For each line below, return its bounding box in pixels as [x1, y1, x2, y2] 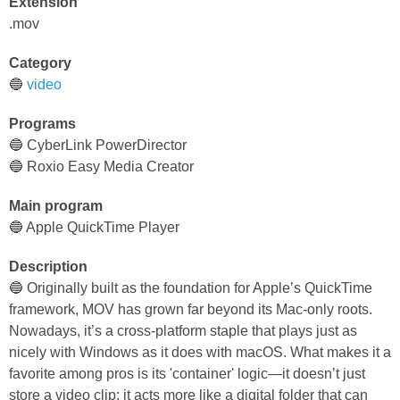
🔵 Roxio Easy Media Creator [9, 159, 194, 174]
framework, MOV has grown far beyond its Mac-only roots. [9, 302, 372, 317]
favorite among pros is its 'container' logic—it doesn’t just [9, 366, 365, 381]
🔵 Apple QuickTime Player [9, 220, 179, 235]
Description [9, 259, 87, 274]
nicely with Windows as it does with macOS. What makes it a [9, 345, 391, 360]
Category [9, 55, 71, 71]
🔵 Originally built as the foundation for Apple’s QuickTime [9, 280, 372, 296]
